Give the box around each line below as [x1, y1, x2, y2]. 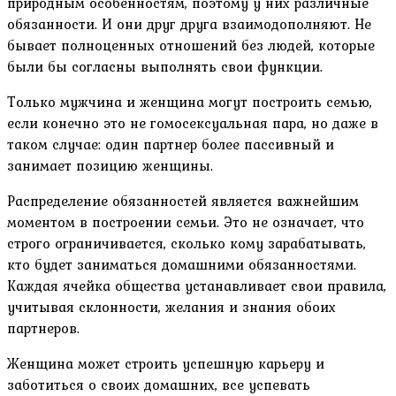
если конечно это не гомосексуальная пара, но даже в [7, 112, 378, 134]
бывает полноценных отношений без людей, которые [7, 34, 375, 57]
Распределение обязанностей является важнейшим [7, 190, 359, 212]
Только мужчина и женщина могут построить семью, [7, 91, 372, 113]
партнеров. [7, 317, 80, 339]
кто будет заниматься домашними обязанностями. [7, 254, 356, 276]
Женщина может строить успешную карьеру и [7, 353, 324, 375]
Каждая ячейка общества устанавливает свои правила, [7, 275, 386, 297]
